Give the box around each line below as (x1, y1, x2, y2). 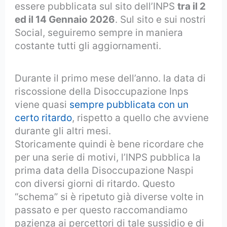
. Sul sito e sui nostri (115, 13, 206, 25)
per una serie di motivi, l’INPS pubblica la (15, 152, 201, 164)
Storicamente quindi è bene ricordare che (15, 138, 204, 150)
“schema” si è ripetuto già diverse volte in (15, 191, 204, 203)
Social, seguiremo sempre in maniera (15, 26, 183, 39)
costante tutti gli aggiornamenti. (15, 40, 162, 52)
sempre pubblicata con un (69, 99, 189, 111)
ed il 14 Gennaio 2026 (15, 13, 116, 25)
